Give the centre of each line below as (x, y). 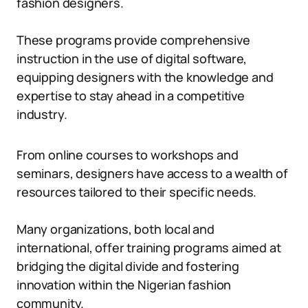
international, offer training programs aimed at (149, 247)
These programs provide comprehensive (133, 40)
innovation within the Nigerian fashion (124, 285)
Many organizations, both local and (115, 229)
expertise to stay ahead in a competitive (131, 96)
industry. (42, 114)
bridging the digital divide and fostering (128, 266)
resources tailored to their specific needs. (137, 192)
